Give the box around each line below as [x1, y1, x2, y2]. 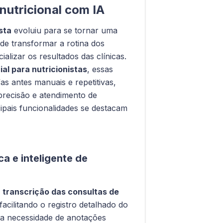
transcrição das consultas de [2, 186, 119, 197]
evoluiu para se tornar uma [11, 25, 117, 35]
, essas [87, 64, 113, 74]
